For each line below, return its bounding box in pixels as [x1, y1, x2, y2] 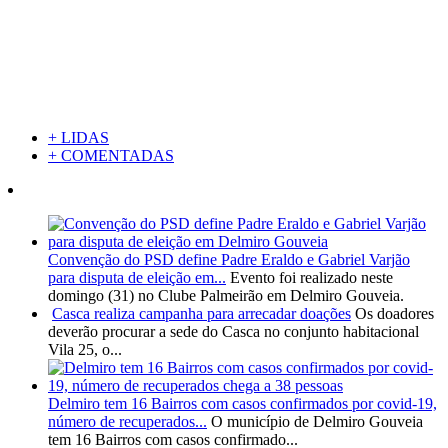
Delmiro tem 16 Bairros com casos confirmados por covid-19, [48, 395, 437, 413]
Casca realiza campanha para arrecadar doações [52, 305, 351, 323]
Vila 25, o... [48, 341, 122, 359]
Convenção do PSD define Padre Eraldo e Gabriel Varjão [48, 251, 410, 269]
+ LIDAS [48, 129, 109, 147]
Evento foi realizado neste [230, 269, 393, 287]
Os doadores [355, 305, 434, 323]
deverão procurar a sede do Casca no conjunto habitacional [48, 323, 419, 341]
